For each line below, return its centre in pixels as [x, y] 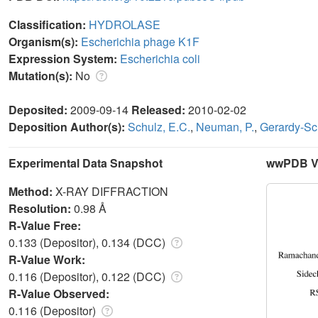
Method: [32, 191]
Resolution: [41, 208]
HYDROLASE [125, 24]
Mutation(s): [42, 75]
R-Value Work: [48, 259]
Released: [160, 109]
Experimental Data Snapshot [86, 163]
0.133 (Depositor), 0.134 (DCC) [88, 242]
